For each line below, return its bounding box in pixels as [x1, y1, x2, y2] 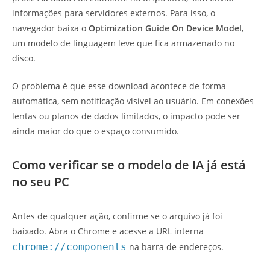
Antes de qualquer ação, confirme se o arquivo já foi [12, 210, 222, 222]
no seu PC [12, 174, 69, 190]
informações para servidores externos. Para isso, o [12, 7, 215, 19]
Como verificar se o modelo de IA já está [12, 157, 246, 174]
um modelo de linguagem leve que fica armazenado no [12, 37, 234, 49]
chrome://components [12, 241, 127, 253]
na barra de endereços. [127, 241, 224, 253]
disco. [12, 52, 36, 64]
